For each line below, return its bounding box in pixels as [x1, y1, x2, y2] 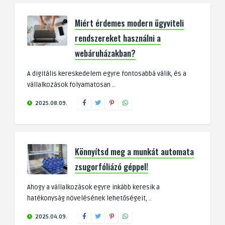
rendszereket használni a [75, 32, 161, 45]
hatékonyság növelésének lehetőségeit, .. [27, 194, 152, 203]
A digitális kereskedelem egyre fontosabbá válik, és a [27, 70, 186, 78]
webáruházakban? [75, 47, 136, 60]
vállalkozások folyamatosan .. [27, 81, 115, 89]
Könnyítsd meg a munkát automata [75, 145, 194, 158]
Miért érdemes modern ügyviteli [75, 17, 184, 30]
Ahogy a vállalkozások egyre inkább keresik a [27, 183, 160, 192]
